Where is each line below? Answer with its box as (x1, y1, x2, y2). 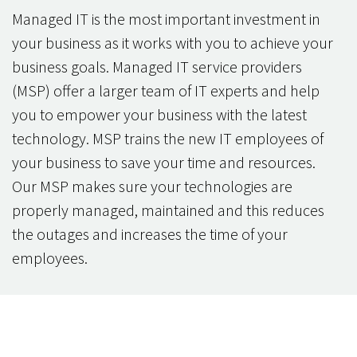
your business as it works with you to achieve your (12, 32, 333, 53)
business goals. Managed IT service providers (12, 56, 302, 76)
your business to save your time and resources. (12, 151, 316, 172)
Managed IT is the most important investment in (12, 8, 320, 29)
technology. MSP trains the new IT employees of (12, 127, 324, 148)
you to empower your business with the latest (12, 104, 307, 124)
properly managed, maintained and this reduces (12, 199, 324, 220)
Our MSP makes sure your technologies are (12, 175, 292, 196)
